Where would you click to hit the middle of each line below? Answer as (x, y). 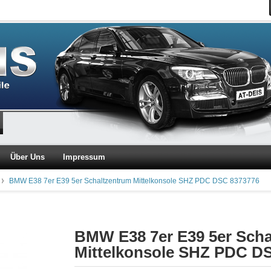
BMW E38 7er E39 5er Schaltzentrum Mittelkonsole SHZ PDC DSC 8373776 (134, 181)
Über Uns (28, 157)
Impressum (84, 157)
